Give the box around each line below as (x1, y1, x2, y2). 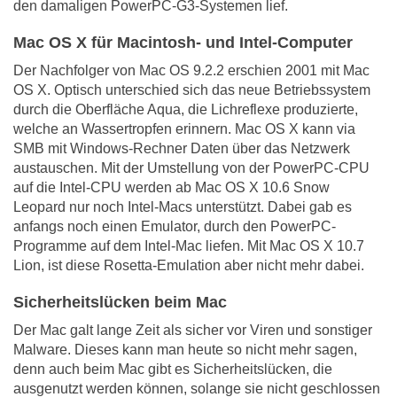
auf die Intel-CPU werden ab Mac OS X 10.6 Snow (13, 180, 330, 196)
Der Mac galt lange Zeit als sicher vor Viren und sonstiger (13, 323, 372, 339)
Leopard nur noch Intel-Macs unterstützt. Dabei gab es (13, 199, 352, 215)
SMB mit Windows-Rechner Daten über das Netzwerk (13, 141, 350, 157)
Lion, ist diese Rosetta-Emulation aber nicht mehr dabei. (13, 258, 364, 274)
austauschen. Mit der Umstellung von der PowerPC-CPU (13, 160, 370, 176)
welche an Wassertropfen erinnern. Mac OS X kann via (13, 121, 355, 137)
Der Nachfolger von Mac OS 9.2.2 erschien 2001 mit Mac (13, 63, 370, 79)
